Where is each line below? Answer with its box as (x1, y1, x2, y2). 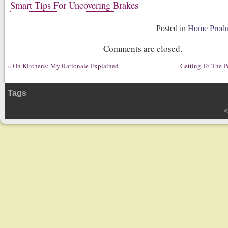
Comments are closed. (103, 43, 182, 54)
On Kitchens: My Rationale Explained (13, 61, 119, 70)
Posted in (156, 24, 188, 33)
